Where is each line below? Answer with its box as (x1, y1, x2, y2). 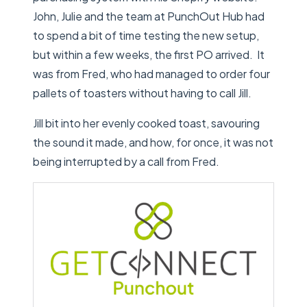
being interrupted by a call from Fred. (33, 153, 219, 169)
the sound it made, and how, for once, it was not (33, 134, 273, 149)
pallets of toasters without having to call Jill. (33, 85, 251, 100)
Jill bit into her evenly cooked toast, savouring (33, 115, 260, 130)
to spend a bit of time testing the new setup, (33, 27, 259, 42)
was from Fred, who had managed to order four (33, 66, 270, 81)
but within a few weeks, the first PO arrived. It (33, 47, 265, 62)
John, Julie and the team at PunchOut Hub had (33, 8, 265, 23)
